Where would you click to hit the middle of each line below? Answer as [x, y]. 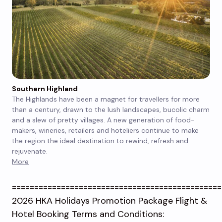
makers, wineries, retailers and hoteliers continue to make [105, 130]
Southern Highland [45, 88]
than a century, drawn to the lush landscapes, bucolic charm [111, 109]
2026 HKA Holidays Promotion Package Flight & [110, 200]
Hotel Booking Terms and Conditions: [88, 214]
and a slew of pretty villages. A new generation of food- [103, 120]
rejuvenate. [30, 151]
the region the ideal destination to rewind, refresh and [100, 140]
